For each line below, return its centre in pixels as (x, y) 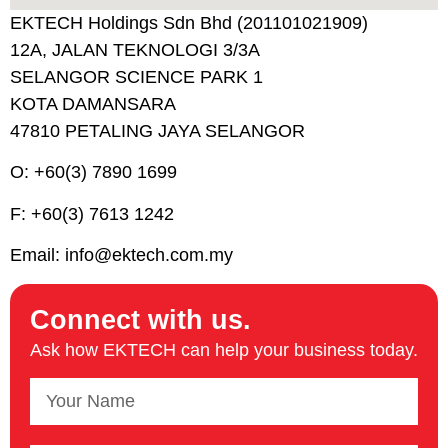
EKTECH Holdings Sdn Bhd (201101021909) (189, 23)
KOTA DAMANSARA (93, 104)
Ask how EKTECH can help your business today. (224, 349)
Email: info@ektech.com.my (121, 255)
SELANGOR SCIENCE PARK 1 (136, 77)
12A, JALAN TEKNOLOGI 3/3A (135, 50)
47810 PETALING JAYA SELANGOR (157, 131)
